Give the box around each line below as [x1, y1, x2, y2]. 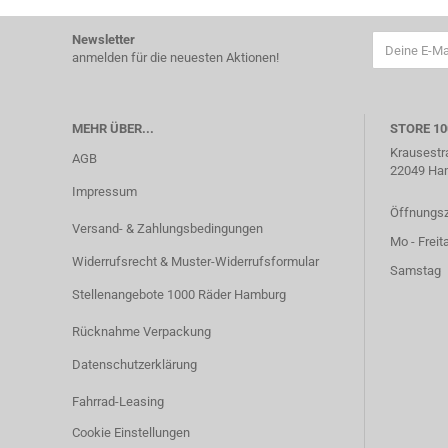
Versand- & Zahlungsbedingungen [72, 221, 263, 236]
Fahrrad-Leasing [72, 394, 164, 409]
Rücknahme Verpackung [72, 324, 211, 339]
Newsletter [72, 32, 135, 47]
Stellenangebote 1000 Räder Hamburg [72, 287, 286, 302]
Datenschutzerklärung [72, 357, 197, 372]
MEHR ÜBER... [72, 121, 154, 136]
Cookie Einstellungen [72, 425, 190, 440]
